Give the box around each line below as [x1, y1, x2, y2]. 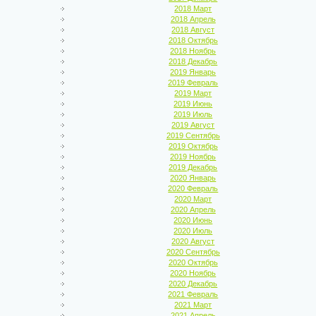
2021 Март [174, 300, 212, 309]
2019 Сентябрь [166, 131, 220, 140]
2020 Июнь [174, 216, 213, 224]
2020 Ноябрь [170, 269, 217, 277]
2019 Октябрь [168, 142, 218, 150]
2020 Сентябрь [166, 248, 220, 256]
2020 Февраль [168, 184, 219, 193]
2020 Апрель [170, 205, 216, 214]
